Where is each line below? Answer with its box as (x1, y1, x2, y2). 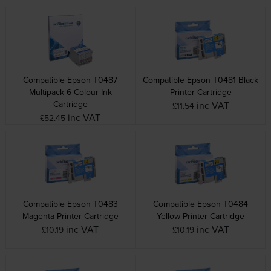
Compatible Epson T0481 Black (143, 73, 259, 86)
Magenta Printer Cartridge (22, 209, 119, 222)
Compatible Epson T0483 (22, 197, 118, 210)
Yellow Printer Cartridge (157, 209, 245, 222)
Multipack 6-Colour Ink (28, 85, 112, 98)
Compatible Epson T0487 (23, 73, 118, 86)
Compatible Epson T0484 (153, 197, 249, 210)
